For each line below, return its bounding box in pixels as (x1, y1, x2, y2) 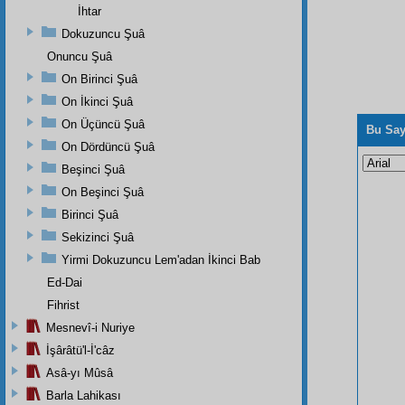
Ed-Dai (47, 275, 82, 289)
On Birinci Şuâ (61, 71, 137, 86)
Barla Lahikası (46, 388, 121, 402)
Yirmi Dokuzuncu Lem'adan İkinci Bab (61, 252, 260, 267)
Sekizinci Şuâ (61, 230, 134, 244)
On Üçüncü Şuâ (61, 117, 145, 131)
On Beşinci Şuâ (61, 184, 144, 199)
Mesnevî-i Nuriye (46, 320, 135, 334)
